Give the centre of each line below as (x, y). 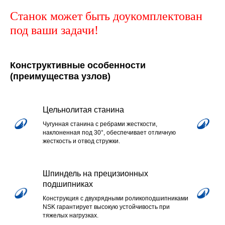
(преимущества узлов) (60, 76)
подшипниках (68, 184)
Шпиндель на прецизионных (95, 173)
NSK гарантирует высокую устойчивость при (106, 207)
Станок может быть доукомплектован (106, 16)
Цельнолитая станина (83, 109)
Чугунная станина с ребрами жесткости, (100, 124)
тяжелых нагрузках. (71, 215)
